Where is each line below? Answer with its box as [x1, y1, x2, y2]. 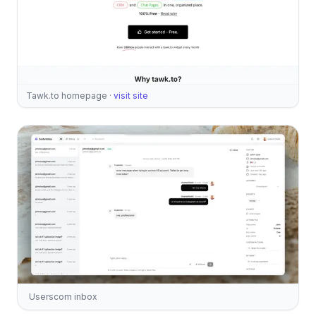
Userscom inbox [29, 291, 97, 302]
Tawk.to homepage [26, 90, 107, 101]
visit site [114, 90, 148, 101]
